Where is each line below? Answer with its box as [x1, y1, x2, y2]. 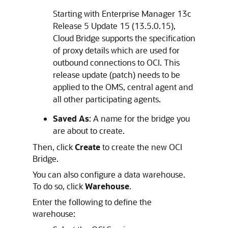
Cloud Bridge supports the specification [53, 32, 195, 43]
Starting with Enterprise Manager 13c [53, 8, 191, 19]
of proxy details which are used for [53, 44, 180, 55]
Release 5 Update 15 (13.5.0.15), [53, 20, 176, 31]
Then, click [33, 141, 75, 152]
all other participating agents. [53, 93, 161, 104]
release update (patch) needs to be [53, 69, 180, 80]
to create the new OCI [100, 141, 182, 152]
